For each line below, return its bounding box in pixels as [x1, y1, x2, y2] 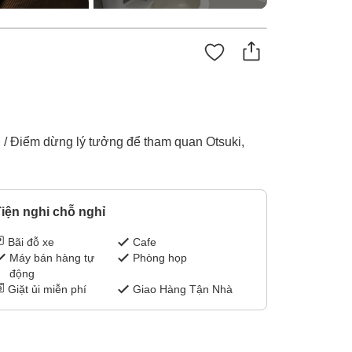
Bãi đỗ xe [7, 236, 54, 249]
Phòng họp [133, 251, 188, 265]
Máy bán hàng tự [9, 251, 94, 265]
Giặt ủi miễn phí [7, 283, 86, 296]
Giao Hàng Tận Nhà [133, 283, 233, 296]
